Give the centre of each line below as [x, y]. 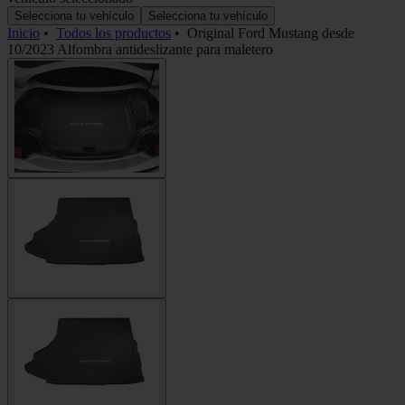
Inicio [24, 33]
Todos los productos [113, 33]
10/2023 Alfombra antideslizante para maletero [140, 49]
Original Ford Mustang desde [271, 33]
